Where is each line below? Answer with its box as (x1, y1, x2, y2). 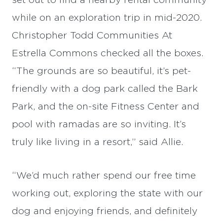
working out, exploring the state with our (12, 189, 203, 198)
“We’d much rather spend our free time (12, 171, 196, 181)
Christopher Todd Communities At (12, 31, 172, 40)
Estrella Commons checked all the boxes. (12, 49, 203, 58)
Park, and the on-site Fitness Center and (12, 102, 199, 111)
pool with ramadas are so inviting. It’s (12, 120, 186, 129)
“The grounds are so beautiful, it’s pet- (12, 67, 191, 76)
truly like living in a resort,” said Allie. (12, 138, 183, 147)
